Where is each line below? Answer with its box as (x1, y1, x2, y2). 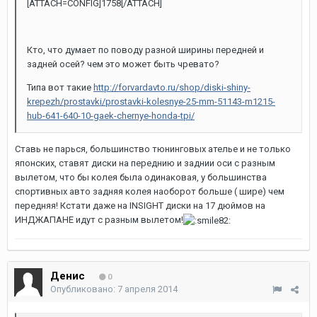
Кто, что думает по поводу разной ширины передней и (27, 45, 264, 55)
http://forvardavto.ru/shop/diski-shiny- (93, 82, 250, 93)
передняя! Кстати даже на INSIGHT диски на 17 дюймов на (15, 200, 265, 211)
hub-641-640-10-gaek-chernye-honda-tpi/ (27, 110, 195, 121)
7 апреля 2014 (117, 284, 178, 294)
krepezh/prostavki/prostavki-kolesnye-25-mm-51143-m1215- (27, 96, 275, 107)
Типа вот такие (27, 82, 93, 93)
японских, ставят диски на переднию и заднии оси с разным (15, 158, 275, 168)
